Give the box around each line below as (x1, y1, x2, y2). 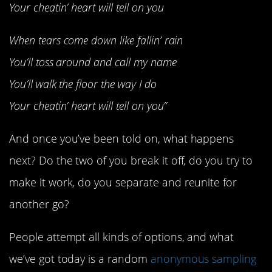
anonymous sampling (150, 251, 257, 267)
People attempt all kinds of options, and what (9, 229, 234, 245)
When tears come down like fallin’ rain (9, 32, 183, 47)
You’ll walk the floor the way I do (9, 76, 157, 91)
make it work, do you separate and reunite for (9, 174, 237, 189)
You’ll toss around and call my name (9, 54, 177, 69)
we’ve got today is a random (9, 251, 151, 267)
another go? (9, 196, 69, 211)
